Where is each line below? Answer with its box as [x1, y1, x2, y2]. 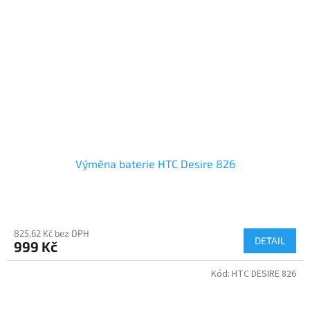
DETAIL [255, 234, 285, 246]
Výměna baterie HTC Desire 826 [75, 156, 235, 170]
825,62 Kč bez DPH [14, 227, 89, 239]
